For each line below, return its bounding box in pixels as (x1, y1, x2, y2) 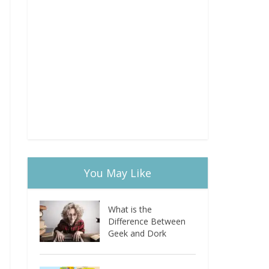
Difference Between (108, 216, 186, 227)
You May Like (84, 166, 151, 180)
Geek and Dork (108, 228, 167, 239)
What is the (108, 204, 153, 215)
